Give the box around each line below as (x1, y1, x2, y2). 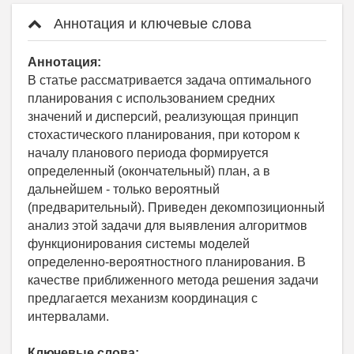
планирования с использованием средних (28, 92, 275, 106)
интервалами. (28, 310, 109, 324)
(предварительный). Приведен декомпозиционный (28, 201, 325, 215)
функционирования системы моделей (28, 237, 250, 251)
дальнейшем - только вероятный (28, 183, 220, 197)
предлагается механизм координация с (28, 292, 258, 306)
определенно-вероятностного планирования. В (28, 255, 306, 269)
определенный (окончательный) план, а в (28, 164, 270, 179)
